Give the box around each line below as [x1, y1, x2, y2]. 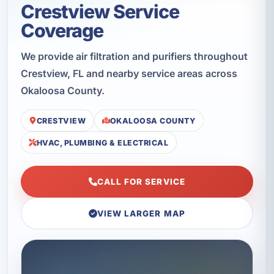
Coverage [20, 19, 104, 42]
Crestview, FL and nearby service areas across [20, 67, 237, 80]
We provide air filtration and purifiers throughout [20, 50, 248, 62]
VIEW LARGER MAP [97, 209, 185, 219]
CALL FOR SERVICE [97, 177, 185, 187]
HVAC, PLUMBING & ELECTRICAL [36, 138, 169, 147]
